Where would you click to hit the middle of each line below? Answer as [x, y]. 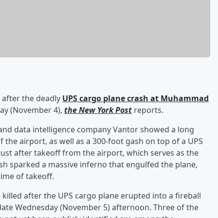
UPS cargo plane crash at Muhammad [136, 98]
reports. [148, 110]
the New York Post [98, 110]
